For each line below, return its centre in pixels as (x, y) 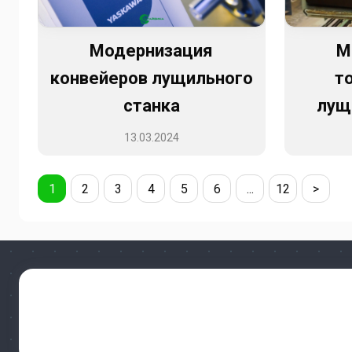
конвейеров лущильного (151, 79)
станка (151, 106)
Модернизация (152, 51)
